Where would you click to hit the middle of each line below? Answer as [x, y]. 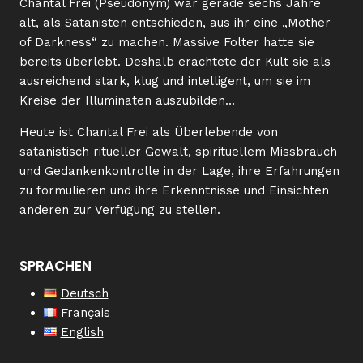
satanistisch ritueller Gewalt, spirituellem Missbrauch [178, 152]
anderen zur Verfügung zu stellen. [120, 210]
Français [85, 312]
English [82, 332]
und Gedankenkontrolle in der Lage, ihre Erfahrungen [179, 171]
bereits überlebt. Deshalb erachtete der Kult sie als [175, 62]
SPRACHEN [56, 266]
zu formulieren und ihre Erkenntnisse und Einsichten [174, 190]
